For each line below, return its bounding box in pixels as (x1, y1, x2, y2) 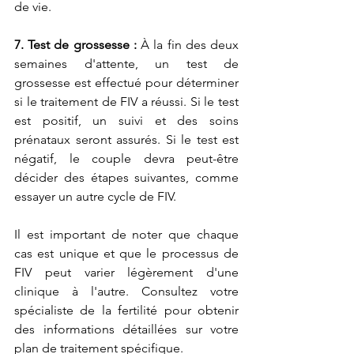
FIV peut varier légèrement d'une (14, 265, 239, 281)
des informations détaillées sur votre (14, 322, 239, 337)
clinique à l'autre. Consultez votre (14, 284, 239, 299)
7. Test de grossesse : (14, 37, 137, 53)
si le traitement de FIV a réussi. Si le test (14, 94, 239, 110)
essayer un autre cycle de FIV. (14, 189, 176, 205)
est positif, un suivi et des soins (14, 113, 239, 129)
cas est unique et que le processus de (14, 246, 239, 262)
